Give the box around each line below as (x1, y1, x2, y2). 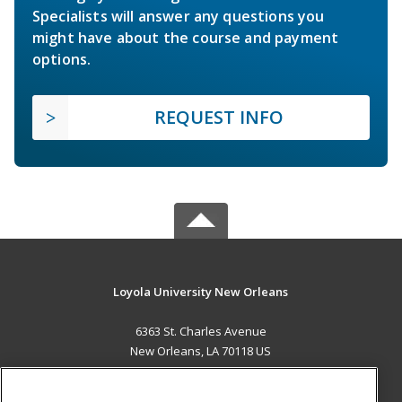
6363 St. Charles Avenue (135, 323, 267, 340)
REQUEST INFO (154, 105, 284, 130)
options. (32, 49, 92, 70)
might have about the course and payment (32, 28, 339, 48)
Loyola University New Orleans (113, 284, 289, 301)
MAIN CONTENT (151, 380, 251, 398)
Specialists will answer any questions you (32, 6, 325, 27)
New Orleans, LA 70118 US (130, 343, 272, 360)
